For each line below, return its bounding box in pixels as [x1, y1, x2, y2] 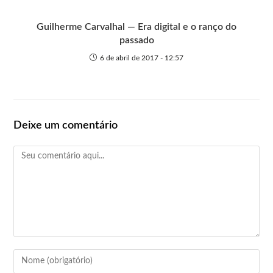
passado [119, 35, 154, 45]
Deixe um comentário [13, 119, 118, 131]
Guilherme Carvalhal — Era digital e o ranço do [37, 21, 236, 32]
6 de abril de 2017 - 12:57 [100, 54, 183, 62]
